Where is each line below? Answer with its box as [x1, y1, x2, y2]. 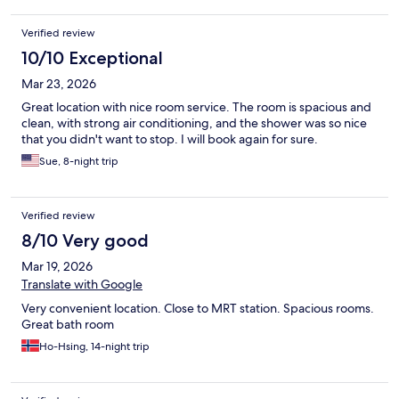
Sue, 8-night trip [39, 154, 118, 169]
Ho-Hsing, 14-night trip [39, 339, 150, 354]
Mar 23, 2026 [21, 76, 96, 93]
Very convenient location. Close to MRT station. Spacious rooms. [21, 300, 374, 317]
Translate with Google [21, 276, 142, 293]
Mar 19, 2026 [21, 258, 93, 275]
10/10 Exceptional [21, 47, 163, 69]
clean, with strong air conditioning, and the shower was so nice [21, 115, 367, 132]
